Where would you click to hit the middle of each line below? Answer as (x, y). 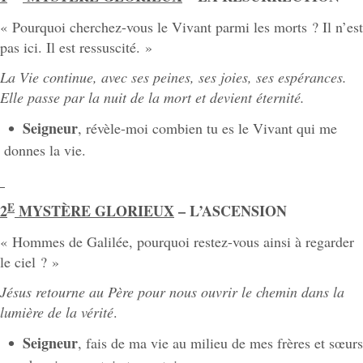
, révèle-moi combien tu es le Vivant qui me (207, 128)
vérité (97, 312)
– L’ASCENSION (231, 211)
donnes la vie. (45, 150)
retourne (60, 292)
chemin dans (293, 292)
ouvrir (219, 292)
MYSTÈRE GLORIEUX (94, 211)
